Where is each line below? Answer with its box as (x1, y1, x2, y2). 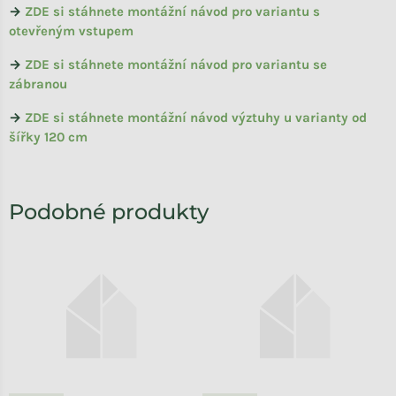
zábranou (9, 76, 67, 93)
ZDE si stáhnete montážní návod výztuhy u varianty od (25, 110, 367, 126)
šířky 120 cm (9, 129, 88, 146)
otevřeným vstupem (9, 23, 133, 40)
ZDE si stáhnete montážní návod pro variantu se (25, 57, 327, 73)
